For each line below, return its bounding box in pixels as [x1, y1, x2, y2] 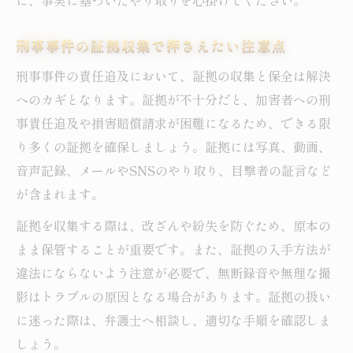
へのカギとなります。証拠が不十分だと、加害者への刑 [16, 90, 331, 110]
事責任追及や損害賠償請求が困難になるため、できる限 [16, 113, 331, 133]
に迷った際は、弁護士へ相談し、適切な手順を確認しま [16, 310, 331, 330]
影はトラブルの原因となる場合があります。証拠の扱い [16, 287, 331, 307]
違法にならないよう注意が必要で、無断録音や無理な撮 [16, 263, 331, 283]
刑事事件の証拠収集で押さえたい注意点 [16, 35, 287, 56]
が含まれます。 [16, 184, 104, 204]
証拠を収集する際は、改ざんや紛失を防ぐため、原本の [16, 216, 331, 236]
